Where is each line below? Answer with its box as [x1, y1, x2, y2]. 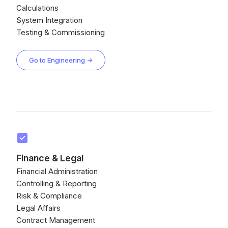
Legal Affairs [16, 203, 61, 213]
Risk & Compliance [16, 191, 82, 201]
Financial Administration [16, 166, 98, 176]
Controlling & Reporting [16, 179, 97, 188]
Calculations [16, 3, 59, 13]
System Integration [16, 15, 82, 25]
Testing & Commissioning [16, 27, 105, 37]
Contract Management [16, 215, 95, 225]
